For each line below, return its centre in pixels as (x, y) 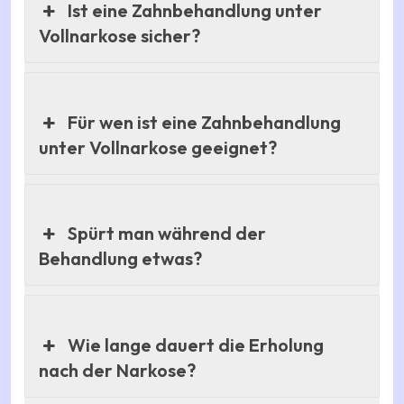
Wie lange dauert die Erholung (196, 344)
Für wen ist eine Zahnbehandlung (205, 122)
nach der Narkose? (117, 370)
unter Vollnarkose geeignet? (158, 147)
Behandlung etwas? (120, 259)
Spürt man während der (167, 234)
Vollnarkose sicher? (119, 36)
